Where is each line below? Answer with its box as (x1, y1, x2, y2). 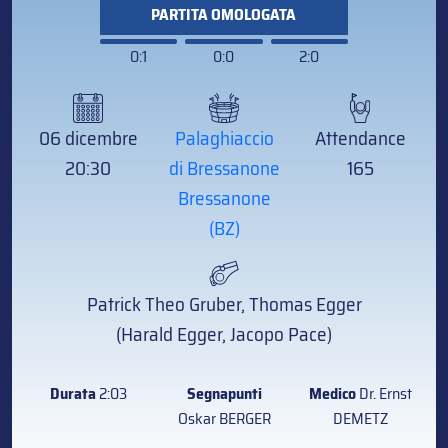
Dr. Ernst (355, 381, 412, 407)
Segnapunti (186, 381, 262, 407)
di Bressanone (168, 153, 280, 184)
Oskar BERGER (177, 406, 271, 432)
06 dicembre (38, 123, 138, 154)
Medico (308, 381, 356, 407)
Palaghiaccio (174, 123, 274, 154)
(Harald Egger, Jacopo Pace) (116, 319, 332, 350)
